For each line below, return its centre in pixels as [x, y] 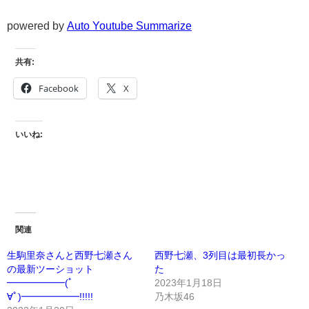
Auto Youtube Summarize [129, 25]
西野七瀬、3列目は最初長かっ [220, 256]
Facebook [59, 88]
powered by [37, 25]
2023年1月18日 [188, 283]
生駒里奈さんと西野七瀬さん [70, 256]
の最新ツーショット [50, 269]
